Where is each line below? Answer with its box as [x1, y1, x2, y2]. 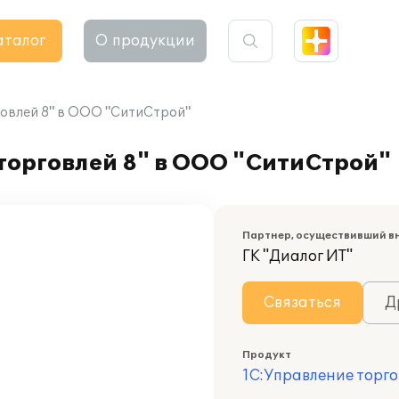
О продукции [95, 32, 195, 50]
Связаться [264, 294, 341, 312]
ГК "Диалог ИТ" [242, 248, 353, 265]
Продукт [242, 349, 291, 361]
